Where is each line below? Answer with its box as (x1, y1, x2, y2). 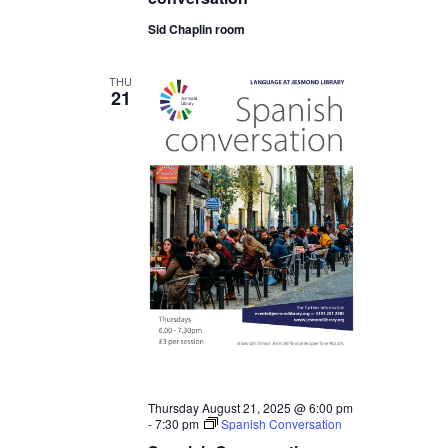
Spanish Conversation (220, 415, 342, 432)
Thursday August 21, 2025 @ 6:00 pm (147, 399, 353, 416)
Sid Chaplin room (147, 19, 245, 38)
